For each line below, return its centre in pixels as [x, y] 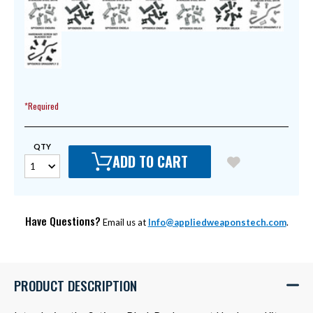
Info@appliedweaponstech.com [217, 222]
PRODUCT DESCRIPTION [75, 285]
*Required [42, 106]
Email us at [124, 222]
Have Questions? [63, 220]
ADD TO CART [150, 162]
